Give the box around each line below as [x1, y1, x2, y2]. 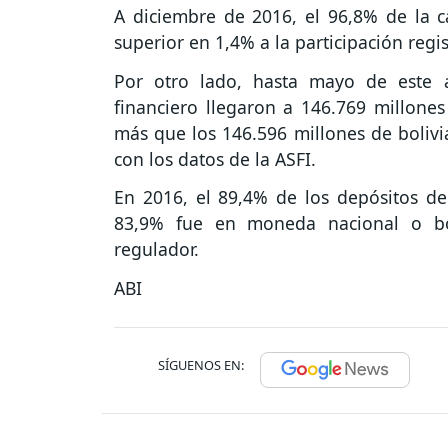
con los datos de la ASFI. [114, 146, 316, 171]
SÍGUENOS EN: [158, 355, 244, 374]
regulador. [114, 237, 199, 262]
